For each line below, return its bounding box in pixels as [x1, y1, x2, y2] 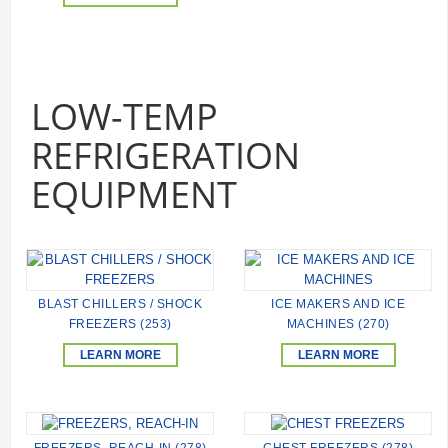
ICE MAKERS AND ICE [271, 297, 405, 312]
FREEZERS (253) [68, 317, 172, 332]
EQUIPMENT [31, 170, 237, 220]
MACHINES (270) [286, 317, 390, 332]
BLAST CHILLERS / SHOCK [38, 297, 202, 312]
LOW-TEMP [31, 92, 218, 142]
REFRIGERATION [31, 131, 300, 181]
